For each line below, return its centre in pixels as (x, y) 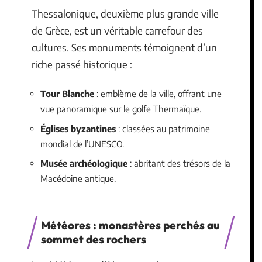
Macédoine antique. (78, 179)
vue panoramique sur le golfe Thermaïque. (121, 109)
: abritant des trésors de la (179, 163)
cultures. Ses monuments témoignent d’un (124, 47)
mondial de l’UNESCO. (82, 144)
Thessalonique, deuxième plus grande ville (125, 13)
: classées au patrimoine (163, 128)
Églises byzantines (78, 128)
